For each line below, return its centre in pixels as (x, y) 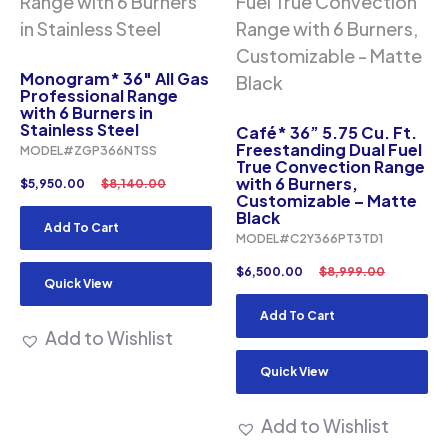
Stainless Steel (79, 129)
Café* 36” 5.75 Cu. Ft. (326, 132)
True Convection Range (330, 166)
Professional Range (99, 95)
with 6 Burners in (86, 112)
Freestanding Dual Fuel (329, 149)
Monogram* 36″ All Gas (114, 78)
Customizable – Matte (326, 200)
